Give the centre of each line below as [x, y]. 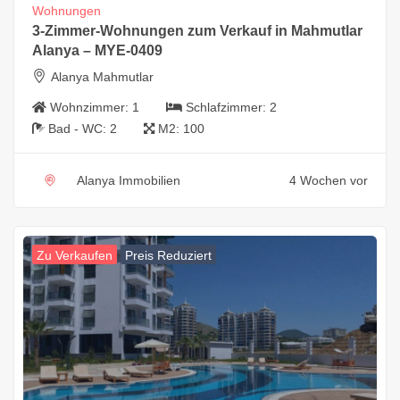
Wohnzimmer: [91, 107]
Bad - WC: [79, 128]
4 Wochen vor [329, 180]
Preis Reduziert [168, 255]
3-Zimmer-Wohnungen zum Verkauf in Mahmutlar [197, 30]
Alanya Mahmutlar [102, 76]
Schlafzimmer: [228, 107]
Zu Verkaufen [75, 255]
